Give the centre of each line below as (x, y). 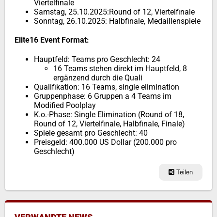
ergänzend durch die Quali (98, 78)
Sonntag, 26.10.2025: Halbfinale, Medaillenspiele (117, 21)
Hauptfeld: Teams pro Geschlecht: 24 (97, 59)
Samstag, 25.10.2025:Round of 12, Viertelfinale (114, 12)
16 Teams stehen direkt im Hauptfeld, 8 (120, 69)
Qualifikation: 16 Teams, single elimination (107, 87)
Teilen (184, 172)
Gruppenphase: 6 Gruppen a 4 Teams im (103, 96)
